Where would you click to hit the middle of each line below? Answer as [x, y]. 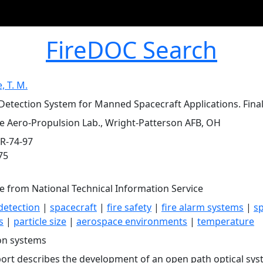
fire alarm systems [203, 207]
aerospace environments [132, 221]
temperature [226, 221]
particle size [40, 221]
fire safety [129, 207]
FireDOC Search [131, 50]
